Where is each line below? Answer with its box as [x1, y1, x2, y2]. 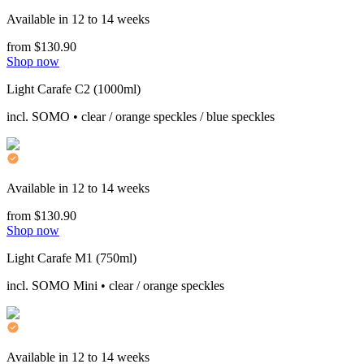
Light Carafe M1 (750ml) [6, 250, 136, 265]
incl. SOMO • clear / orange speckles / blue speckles [6, 109, 275, 123]
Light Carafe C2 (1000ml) [6, 81, 141, 96]
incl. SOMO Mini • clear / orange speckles [6, 278, 224, 292]
